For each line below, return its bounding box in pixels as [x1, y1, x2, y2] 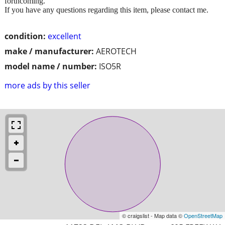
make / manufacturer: [5, 45, 94, 57]
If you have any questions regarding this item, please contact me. [5, 5, 208, 14]
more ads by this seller [5, 79, 90, 91]
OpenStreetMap [184, 211, 222, 219]
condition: [5, 30, 46, 42]
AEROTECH [96, 45, 137, 57]
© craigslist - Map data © [122, 211, 184, 219]
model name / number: [5, 60, 97, 72]
